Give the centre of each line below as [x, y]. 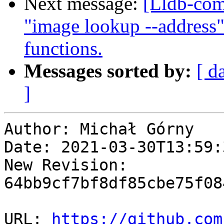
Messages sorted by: [108, 71]
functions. [63, 48]
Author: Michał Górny [99, 129]
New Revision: [66, 165]
